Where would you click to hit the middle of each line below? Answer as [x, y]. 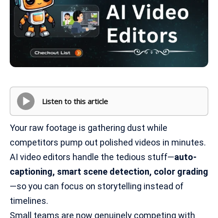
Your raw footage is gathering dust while [89, 127]
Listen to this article [77, 101]
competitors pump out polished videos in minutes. [108, 142]
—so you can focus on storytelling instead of [97, 186]
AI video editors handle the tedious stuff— [92, 157]
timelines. [29, 200]
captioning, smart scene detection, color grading [109, 171]
